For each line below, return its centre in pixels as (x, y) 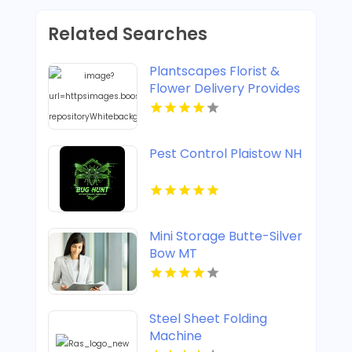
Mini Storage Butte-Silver (225, 236)
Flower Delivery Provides (224, 89)
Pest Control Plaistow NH (225, 154)
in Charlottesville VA (211, 123)
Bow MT (173, 254)
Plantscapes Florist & (214, 71)
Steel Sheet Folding (208, 319)
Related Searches (127, 35)
